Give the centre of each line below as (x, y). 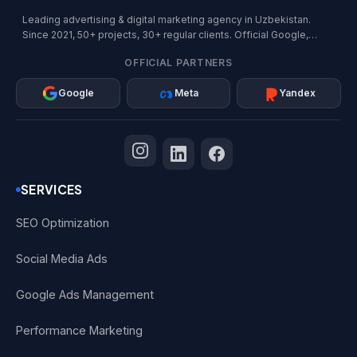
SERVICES (52, 190)
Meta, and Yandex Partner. (83, 50)
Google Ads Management (85, 295)
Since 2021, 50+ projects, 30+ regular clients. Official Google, (165, 35)
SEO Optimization (63, 223)
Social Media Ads (62, 259)
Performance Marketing (79, 331)
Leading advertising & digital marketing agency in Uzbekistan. (167, 20)
